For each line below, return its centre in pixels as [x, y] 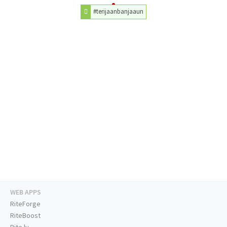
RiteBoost [25, 216]
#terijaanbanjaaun [119, 11]
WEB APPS [26, 192]
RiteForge [25, 204]
